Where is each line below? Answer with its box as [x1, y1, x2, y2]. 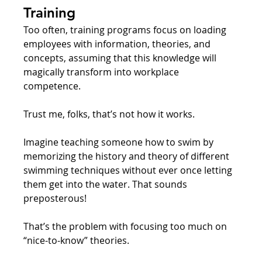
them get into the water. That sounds [23, 177, 190, 191]
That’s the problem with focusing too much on [23, 219, 230, 233]
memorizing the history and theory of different [23, 149, 232, 163]
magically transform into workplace [23, 65, 182, 78]
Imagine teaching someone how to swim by [23, 135, 216, 149]
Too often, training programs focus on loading [23, 23, 229, 36]
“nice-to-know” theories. [23, 233, 132, 247]
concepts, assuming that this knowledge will [23, 51, 219, 64]
